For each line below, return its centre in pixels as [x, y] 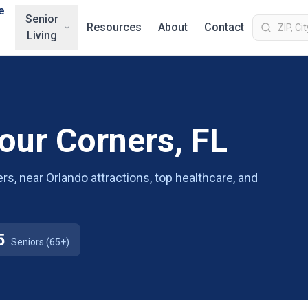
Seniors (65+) [40, 242]
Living [42, 35]
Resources [114, 27]
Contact [224, 27]
